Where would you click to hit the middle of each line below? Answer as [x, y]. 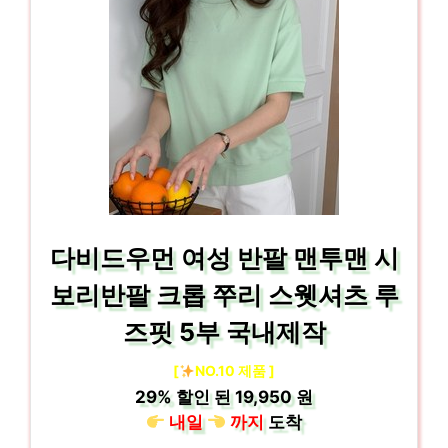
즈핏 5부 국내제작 [224, 332]
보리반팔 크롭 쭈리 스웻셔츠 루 [224, 295]
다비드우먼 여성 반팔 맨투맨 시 [224, 258]
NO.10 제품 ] [234, 370]
